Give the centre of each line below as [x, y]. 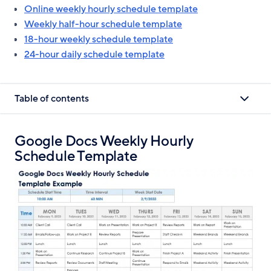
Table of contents [52, 98]
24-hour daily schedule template [94, 54]
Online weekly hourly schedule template [111, 9]
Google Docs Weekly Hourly [104, 141]
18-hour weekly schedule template [99, 39]
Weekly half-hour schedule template [103, 24]
